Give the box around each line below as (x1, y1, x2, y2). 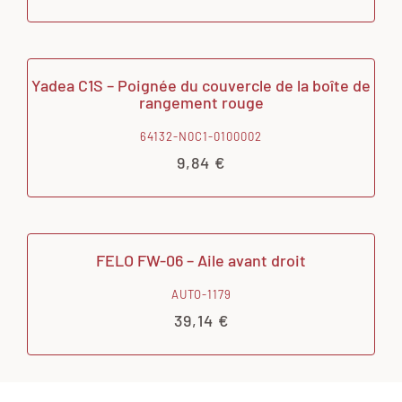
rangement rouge (138, 92, 264, 112)
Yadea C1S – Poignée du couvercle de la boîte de (31, 74, 371, 95)
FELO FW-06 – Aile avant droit (96, 249, 306, 270)
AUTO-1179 (170, 286, 232, 301)
